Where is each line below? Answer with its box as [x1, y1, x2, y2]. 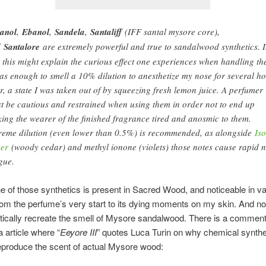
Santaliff [90, 25, 122, 38]
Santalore [3, 40, 40, 53]
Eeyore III [59, 226, 97, 239]
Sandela [54, 25, 85, 38]
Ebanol [21, 25, 49, 38]
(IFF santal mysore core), [121, 25, 220, 37]
